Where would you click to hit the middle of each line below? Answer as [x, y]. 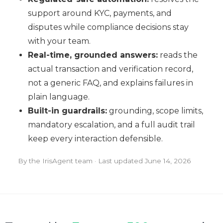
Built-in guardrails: [67, 111]
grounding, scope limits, [155, 111]
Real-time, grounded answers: [93, 55]
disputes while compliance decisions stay [108, 27]
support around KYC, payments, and [100, 13]
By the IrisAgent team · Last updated [81, 161]
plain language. [58, 97]
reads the [177, 55]
